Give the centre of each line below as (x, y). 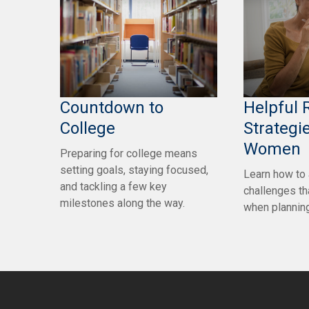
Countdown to (112, 107)
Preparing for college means (129, 153)
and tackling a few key (113, 186)
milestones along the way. (122, 203)
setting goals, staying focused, (134, 170)
